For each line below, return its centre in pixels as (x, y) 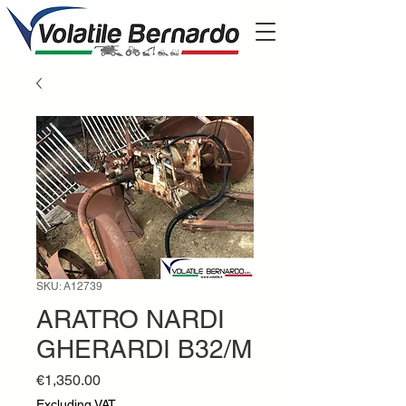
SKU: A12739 (69, 286)
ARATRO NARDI (130, 319)
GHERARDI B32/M (144, 349)
